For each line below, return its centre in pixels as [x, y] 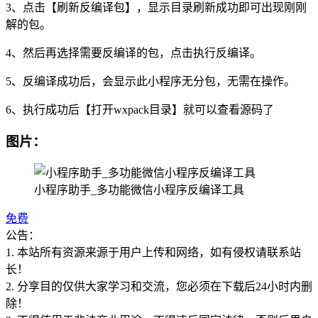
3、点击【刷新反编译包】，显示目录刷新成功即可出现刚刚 [156, 8]
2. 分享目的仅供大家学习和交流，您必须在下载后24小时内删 [159, 286]
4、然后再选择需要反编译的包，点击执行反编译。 [133, 53]
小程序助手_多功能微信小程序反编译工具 [139, 190]
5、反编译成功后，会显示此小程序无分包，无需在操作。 [150, 82]
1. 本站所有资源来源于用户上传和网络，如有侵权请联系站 [153, 252]
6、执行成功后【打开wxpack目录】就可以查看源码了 [140, 110]
